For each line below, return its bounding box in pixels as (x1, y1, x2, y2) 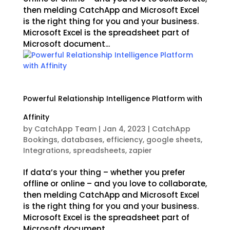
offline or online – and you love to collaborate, (23, 178, 207, 189)
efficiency (106, 135, 143, 145)
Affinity (23, 112, 49, 122)
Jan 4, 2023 (102, 124, 146, 134)
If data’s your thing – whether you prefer (23, 167, 185, 178)
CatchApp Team (34, 124, 97, 134)
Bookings (23, 135, 57, 145)
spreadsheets (72, 145, 125, 156)
